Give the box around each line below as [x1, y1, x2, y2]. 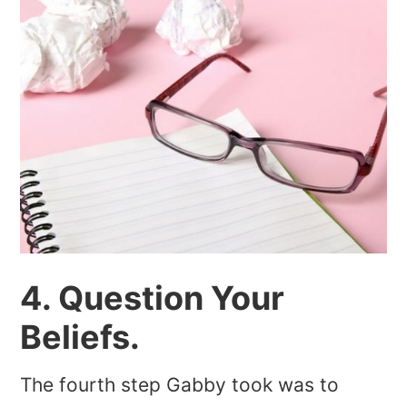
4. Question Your [20, 278, 285, 319]
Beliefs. [20, 317, 141, 358]
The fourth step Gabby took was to [20, 373, 340, 397]
